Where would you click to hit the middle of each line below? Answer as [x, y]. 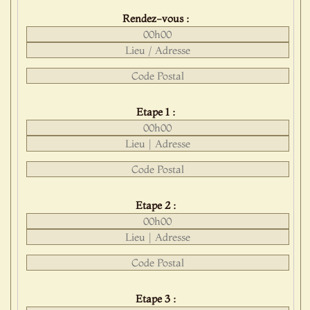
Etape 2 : [155, 206]
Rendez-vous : [155, 19]
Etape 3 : [155, 299]
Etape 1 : [155, 112]
